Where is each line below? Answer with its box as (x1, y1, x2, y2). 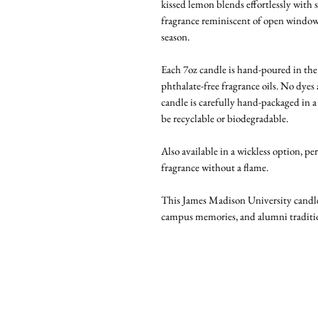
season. (161, 30, 190, 44)
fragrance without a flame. (161, 160, 268, 175)
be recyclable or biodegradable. (161, 111, 288, 126)
